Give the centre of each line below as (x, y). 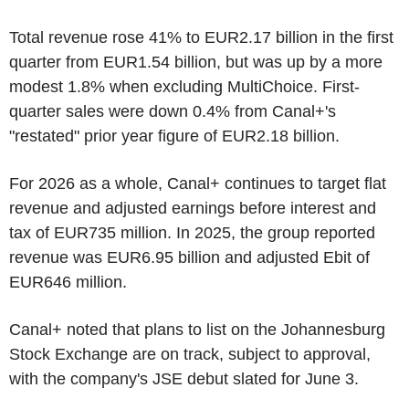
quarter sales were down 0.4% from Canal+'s (173, 111)
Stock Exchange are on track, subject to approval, (190, 354)
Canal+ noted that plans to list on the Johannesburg (197, 330)
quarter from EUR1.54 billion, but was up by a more (196, 62)
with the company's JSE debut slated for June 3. (184, 379)
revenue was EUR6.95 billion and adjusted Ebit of (189, 257)
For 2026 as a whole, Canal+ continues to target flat (198, 184)
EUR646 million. (68, 282)
